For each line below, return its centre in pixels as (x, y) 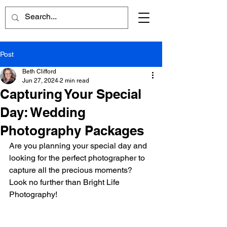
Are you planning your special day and (79, 146)
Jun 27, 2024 (40, 81)
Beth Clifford (39, 71)
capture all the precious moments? (72, 170)
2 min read (74, 81)
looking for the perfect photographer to (78, 158)
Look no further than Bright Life (65, 182)
